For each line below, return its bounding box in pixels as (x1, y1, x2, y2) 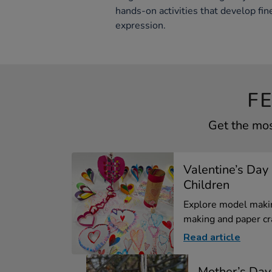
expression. (115, 19, 166, 33)
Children (183, 177, 229, 194)
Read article (183, 231, 240, 245)
